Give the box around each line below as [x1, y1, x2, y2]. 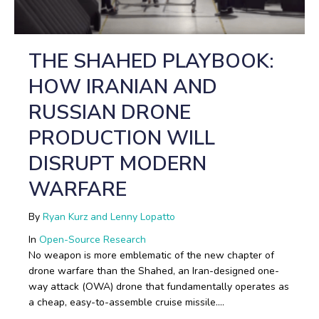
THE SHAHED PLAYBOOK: [28, 48, 274, 75]
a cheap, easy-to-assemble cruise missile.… [28, 296, 224, 309]
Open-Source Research [39, 233, 146, 246]
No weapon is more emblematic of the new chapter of [28, 249, 274, 262]
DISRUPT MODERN [28, 150, 206, 177]
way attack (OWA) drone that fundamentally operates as [28, 280, 289, 293]
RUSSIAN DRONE [28, 99, 191, 126]
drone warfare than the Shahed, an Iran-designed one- [28, 264, 279, 278]
